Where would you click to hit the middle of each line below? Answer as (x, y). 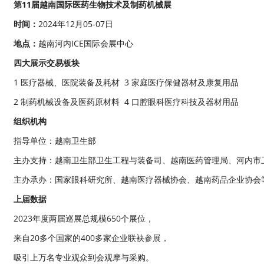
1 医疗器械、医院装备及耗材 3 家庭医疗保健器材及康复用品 (126, 82)
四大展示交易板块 (46, 63)
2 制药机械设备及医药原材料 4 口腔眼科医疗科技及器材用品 (126, 102)
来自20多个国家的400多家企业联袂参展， (91, 238)
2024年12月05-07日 (75, 24)
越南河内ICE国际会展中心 (89, 44)
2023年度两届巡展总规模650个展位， (83, 219)
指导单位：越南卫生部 (55, 141)
